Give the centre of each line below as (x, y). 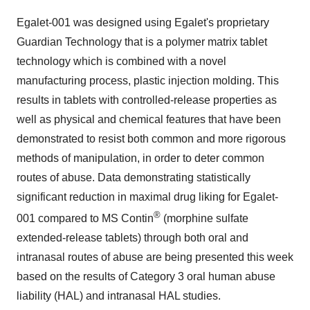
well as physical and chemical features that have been (149, 119)
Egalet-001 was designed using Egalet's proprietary (143, 22)
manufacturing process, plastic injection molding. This (148, 80)
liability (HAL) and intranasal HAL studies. (120, 295)
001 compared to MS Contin (85, 218)
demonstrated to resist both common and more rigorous (151, 138)
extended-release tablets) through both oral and (133, 237)
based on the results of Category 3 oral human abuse (146, 276)
